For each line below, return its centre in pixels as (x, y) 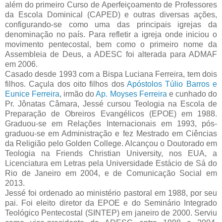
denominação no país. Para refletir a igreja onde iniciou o (111, 35)
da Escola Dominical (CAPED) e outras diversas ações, (111, 15)
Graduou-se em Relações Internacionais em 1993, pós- (111, 124)
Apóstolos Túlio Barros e (172, 84)
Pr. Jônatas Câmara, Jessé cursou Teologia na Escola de (111, 104)
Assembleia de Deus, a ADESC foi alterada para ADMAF (111, 55)
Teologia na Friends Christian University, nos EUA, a (111, 154)
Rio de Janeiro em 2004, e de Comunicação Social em (111, 173)
